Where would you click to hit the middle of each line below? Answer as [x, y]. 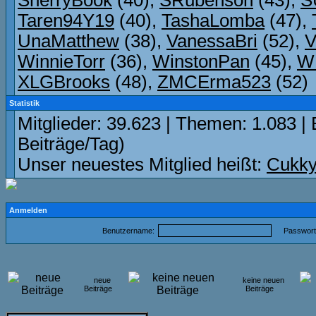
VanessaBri [212, 41]
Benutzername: [128, 231]
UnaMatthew [68, 41]
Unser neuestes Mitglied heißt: [142, 164]
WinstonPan [201, 61]
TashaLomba [213, 20]
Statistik [24, 103]
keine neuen [263, 280]
